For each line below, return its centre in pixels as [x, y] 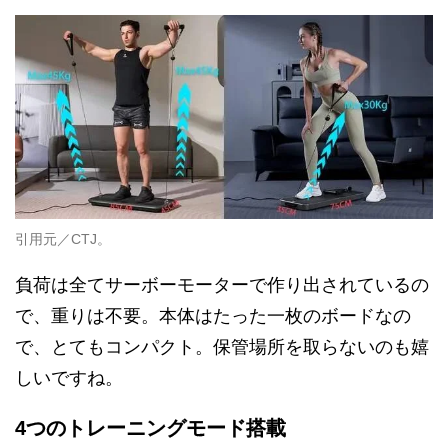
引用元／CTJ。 [63, 239]
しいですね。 [69, 378]
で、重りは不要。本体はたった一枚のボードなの [213, 316]
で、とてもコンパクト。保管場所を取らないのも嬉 [222, 347]
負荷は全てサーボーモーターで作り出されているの [222, 285]
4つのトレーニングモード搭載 [150, 428]
